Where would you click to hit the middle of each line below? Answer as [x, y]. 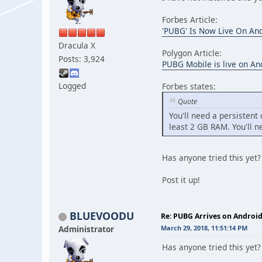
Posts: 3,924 [82, 58]
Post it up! [181, 180]
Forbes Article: [190, 19]
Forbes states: [189, 86]
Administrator [86, 229]
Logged [72, 85]
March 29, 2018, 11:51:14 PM [204, 227]
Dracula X [77, 45]
